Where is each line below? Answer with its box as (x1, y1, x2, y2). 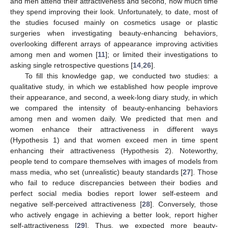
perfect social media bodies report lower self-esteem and (10, 189, 218, 197)
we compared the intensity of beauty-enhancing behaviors (10, 103, 218, 112)
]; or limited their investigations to (105, 50, 218, 59)
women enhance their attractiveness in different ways (10, 125, 218, 133)
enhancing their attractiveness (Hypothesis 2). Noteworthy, (10, 146, 218, 155)
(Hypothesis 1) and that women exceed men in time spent (10, 135, 218, 144)
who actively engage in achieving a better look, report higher (10, 210, 218, 219)
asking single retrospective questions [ (10, 61, 133, 69)
